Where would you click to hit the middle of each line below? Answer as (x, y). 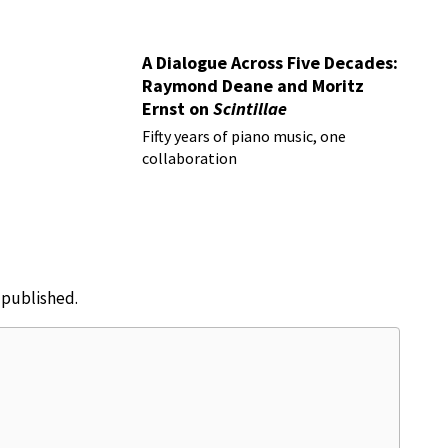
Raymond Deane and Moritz (253, 85)
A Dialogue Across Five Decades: (270, 62)
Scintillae (250, 108)
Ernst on (178, 108)
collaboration (190, 157)
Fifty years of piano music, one (244, 135)
